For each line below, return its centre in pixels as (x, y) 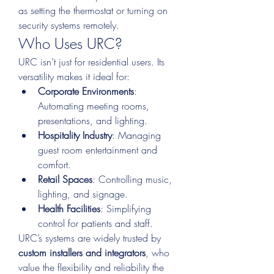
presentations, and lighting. (93, 120)
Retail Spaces (65, 179)
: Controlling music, (132, 179)
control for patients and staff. (95, 223)
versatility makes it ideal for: (74, 76)
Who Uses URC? (70, 43)
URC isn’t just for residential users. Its (91, 62)
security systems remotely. (69, 25)
